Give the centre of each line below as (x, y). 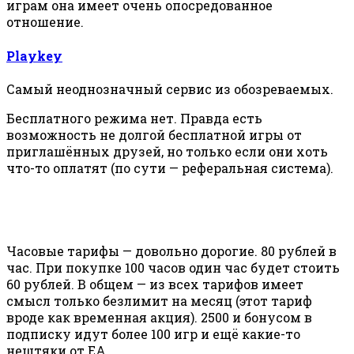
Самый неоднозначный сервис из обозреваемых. (170, 88)
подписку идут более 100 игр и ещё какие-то (153, 333)
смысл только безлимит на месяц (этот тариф (159, 300)
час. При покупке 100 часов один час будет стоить (173, 267)
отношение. (45, 22)
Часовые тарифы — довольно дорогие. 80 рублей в (171, 250)
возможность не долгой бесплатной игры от (154, 134)
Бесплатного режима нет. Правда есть (134, 118)
